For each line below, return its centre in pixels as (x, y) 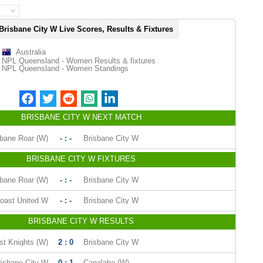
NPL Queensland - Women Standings (65, 68)
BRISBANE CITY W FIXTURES (81, 159)
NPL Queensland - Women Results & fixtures (78, 61)
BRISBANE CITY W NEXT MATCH (81, 117)
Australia (31, 52)
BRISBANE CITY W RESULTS (81, 221)
